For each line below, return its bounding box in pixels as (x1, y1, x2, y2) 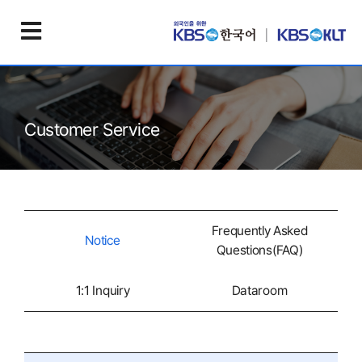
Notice (85, 233, 120, 248)
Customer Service (24, 118, 160, 140)
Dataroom (231, 283, 288, 298)
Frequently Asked (211, 223, 308, 238)
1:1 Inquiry (75, 283, 130, 298)
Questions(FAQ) (216, 242, 303, 258)
